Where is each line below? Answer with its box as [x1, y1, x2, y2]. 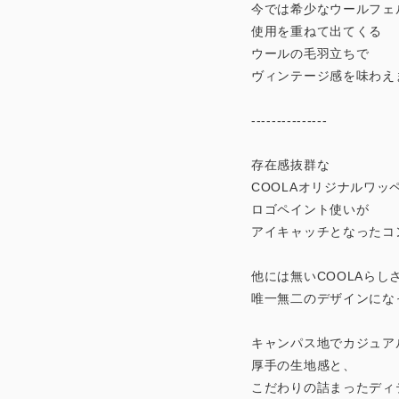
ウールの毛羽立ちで [251, 45, 370, 61]
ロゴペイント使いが [251, 201, 370, 216]
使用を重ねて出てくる [251, 23, 382, 38]
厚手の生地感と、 [251, 357, 356, 372]
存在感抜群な [251, 157, 330, 172]
